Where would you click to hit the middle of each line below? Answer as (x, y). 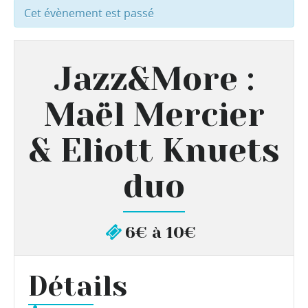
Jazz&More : (154, 79)
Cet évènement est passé (89, 13)
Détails (78, 286)
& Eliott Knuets (154, 150)
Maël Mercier (154, 114)
